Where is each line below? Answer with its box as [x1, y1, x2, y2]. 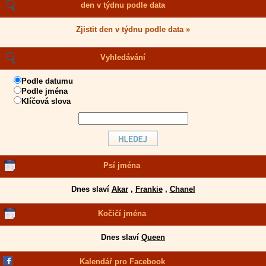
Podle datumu [21, 77, 73, 85]
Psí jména [103, 161, 141, 170]
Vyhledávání [100, 53, 146, 62]
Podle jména [21, 87, 68, 96]
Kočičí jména [97, 209, 146, 218]
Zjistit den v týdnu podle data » [76, 25, 190, 34]
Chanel [169, 185, 195, 194]
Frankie [135, 185, 163, 194]
